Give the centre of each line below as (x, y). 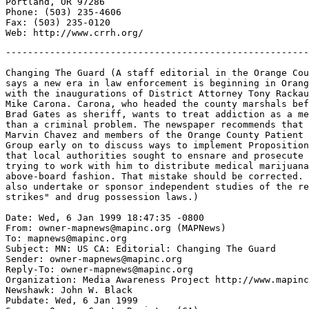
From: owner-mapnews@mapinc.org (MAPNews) (116, 228)
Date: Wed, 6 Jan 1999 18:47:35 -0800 (105, 218)
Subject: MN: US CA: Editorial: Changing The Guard (141, 249)
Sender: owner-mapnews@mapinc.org (94, 259)
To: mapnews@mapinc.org (66, 238)
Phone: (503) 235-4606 (63, 12)
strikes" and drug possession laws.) (102, 197)
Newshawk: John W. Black (69, 290)
